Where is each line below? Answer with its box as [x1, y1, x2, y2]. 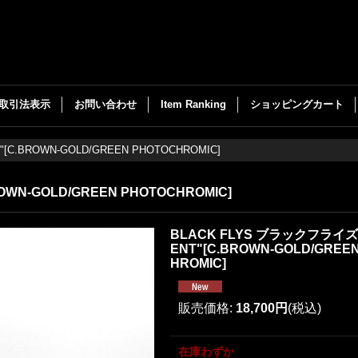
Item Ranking [161, 98, 226, 110]
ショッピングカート [250, 98, 344, 110]
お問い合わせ [74, 98, 137, 110]
